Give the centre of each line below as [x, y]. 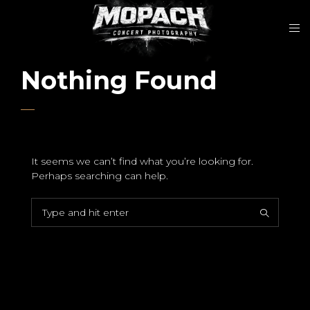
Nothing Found [119, 80]
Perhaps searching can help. [100, 176]
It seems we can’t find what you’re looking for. [142, 161]
